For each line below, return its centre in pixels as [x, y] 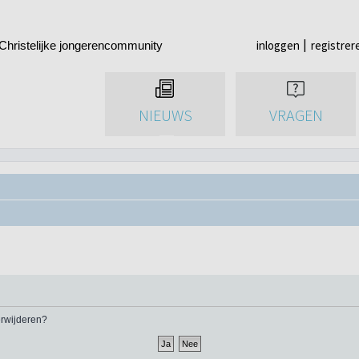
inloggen [278, 45]
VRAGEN [296, 115]
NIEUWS [165, 115]
